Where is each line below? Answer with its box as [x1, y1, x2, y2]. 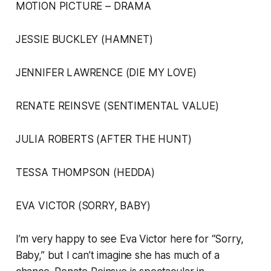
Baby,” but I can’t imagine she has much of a [15, 249, 220, 262]
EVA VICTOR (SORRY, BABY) [15, 200, 151, 212]
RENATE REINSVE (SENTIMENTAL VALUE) [15, 100, 219, 113]
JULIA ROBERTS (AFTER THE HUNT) [15, 133, 192, 146]
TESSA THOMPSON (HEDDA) [15, 166, 155, 179]
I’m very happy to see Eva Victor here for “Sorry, [15, 233, 244, 246]
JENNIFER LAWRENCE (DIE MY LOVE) [15, 67, 197, 79]
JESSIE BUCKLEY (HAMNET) [15, 33, 153, 46]
